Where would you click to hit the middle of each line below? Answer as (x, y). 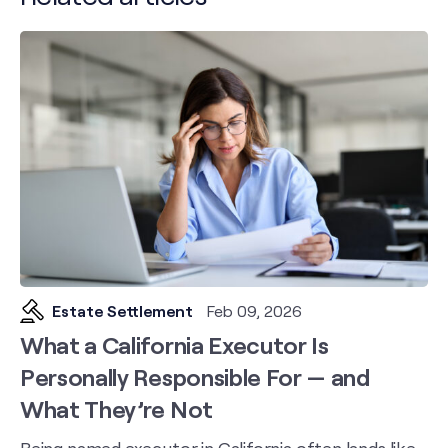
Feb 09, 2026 (254, 311)
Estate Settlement (122, 311)
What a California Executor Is (174, 345)
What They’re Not (116, 409)
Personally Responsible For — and (195, 377)
